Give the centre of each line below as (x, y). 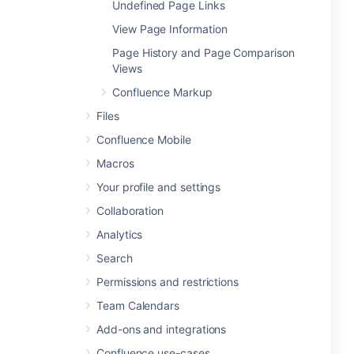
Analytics (120, 234)
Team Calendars (138, 305)
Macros (115, 163)
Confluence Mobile (144, 139)
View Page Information (170, 29)
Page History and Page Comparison (203, 53)
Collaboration (130, 211)
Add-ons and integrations (162, 329)
